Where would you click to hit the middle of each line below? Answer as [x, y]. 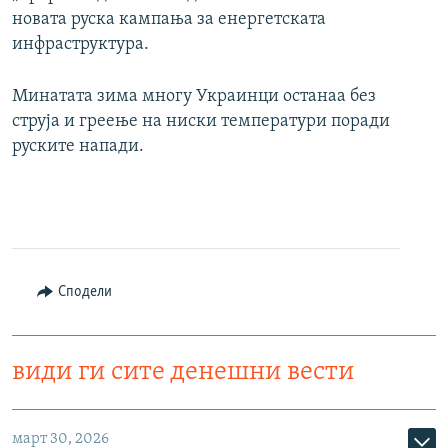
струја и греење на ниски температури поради [201, 122]
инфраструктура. [80, 45]
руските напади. [78, 147]
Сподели [84, 292]
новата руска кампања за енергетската [169, 20]
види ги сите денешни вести [183, 373]
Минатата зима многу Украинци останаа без [194, 97]
